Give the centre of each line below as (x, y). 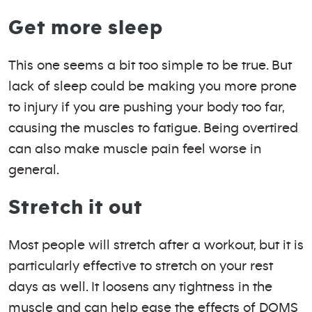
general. (34, 170)
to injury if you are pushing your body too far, (146, 107)
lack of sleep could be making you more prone (153, 86)
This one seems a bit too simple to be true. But (150, 65)
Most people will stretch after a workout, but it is (156, 245)
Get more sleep (86, 28)
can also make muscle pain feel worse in (135, 149)
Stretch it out (76, 208)
